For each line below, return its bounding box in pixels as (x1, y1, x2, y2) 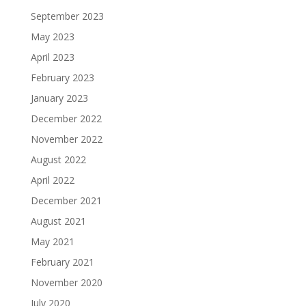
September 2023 (30, 10, 104, 23)
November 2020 (30, 276, 102, 289)
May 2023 (30, 30, 74, 43)
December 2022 (30, 112, 102, 125)
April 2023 (30, 51, 74, 64)
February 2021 (30, 255, 94, 268)
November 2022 (30, 133, 102, 145)
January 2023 (30, 92, 88, 105)
